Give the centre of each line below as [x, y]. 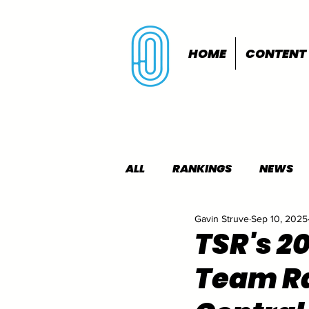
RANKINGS [202, 169]
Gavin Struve [222, 218]
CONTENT [276, 53]
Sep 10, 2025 [279, 218]
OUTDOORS [266, 224]
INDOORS [179, 224]
